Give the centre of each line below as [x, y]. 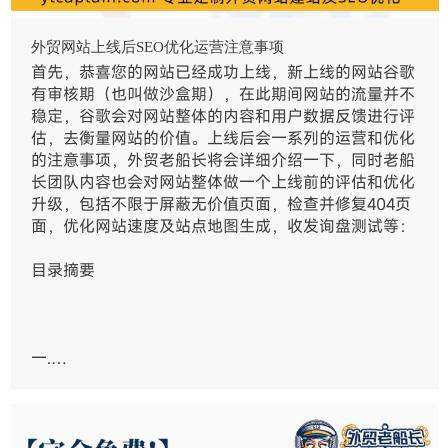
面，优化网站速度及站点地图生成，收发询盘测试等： [223, 226]
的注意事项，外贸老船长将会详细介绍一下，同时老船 [223, 160]
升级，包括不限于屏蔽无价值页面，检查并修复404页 [221, 204]
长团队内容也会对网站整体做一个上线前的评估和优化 [223, 182]
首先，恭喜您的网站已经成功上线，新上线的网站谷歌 [223, 72]
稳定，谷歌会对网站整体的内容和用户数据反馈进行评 [223, 116]
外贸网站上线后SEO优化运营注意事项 [158, 47]
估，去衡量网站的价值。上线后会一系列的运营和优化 [223, 138]
